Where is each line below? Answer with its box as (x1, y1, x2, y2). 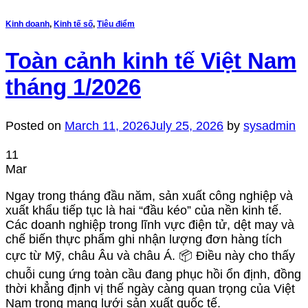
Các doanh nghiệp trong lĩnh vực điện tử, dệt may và (5, 218, 294, 232)
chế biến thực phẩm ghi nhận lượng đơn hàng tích (5, 232, 282, 247)
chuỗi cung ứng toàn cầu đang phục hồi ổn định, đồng (5, 267, 301, 282)
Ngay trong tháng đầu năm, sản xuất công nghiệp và (5, 189, 293, 203)
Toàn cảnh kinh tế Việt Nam (5, 47, 296, 74)
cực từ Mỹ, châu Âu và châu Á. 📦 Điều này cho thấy (5, 249, 295, 263)
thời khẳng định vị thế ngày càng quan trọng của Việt (5, 282, 295, 296)
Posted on (5, 119, 65, 133)
